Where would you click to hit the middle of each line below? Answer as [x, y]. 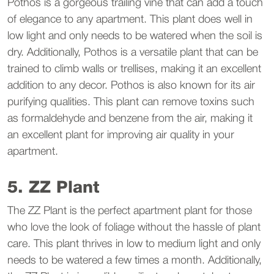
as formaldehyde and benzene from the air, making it [130, 119]
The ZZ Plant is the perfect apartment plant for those [130, 211]
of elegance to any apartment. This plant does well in [130, 20]
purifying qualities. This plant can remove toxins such [131, 102]
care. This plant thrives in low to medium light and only [134, 244]
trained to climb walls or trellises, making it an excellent [134, 69]
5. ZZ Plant [54, 188]
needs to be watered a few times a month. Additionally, [135, 261]
